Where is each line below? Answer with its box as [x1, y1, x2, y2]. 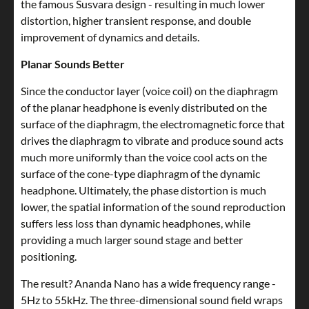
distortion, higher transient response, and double [21, 14, 251, 28]
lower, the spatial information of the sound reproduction [21, 200, 286, 214]
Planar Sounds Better [21, 57, 125, 71]
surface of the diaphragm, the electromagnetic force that [21, 117, 285, 131]
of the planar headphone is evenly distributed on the [21, 101, 267, 114]
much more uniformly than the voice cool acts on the [21, 150, 267, 164]
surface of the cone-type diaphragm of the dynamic [21, 167, 260, 181]
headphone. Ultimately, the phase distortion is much [21, 183, 266, 197]
